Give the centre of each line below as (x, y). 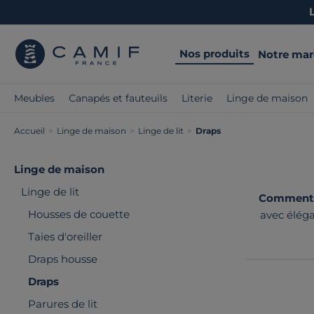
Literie (197, 98)
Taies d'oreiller (65, 237)
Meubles (34, 98)
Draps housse (63, 259)
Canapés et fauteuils (118, 98)
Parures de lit (63, 304)
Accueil (29, 131)
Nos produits (214, 53)
